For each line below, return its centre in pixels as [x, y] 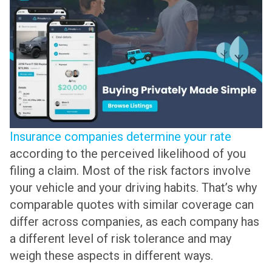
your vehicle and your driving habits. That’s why [133, 188]
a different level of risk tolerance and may [121, 239]
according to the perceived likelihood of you [128, 154]
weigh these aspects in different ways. [111, 256]
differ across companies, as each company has [134, 222]
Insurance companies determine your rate [121, 137]
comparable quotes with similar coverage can [132, 205]
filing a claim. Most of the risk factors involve [130, 171]
